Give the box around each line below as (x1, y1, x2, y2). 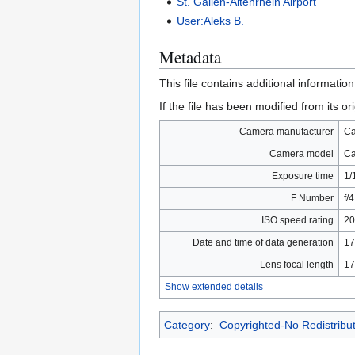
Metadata (159, 45, 221, 68)
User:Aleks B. (177, 13, 245, 27)
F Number (291, 192, 334, 204)
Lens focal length (260, 258, 334, 270)
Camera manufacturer (239, 125, 334, 137)
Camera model (269, 147, 334, 159)
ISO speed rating (261, 214, 334, 226)
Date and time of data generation (193, 236, 334, 248)
